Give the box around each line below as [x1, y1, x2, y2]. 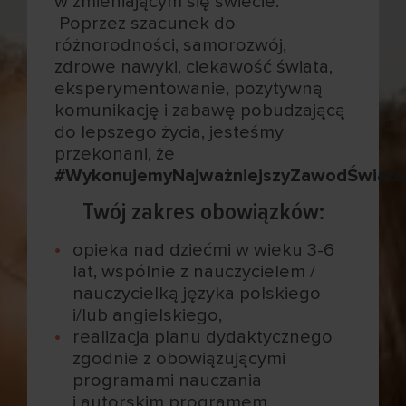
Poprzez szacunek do [54, 14, 236, 33]
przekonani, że [54, 144, 175, 163]
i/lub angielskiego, [72, 305, 223, 324]
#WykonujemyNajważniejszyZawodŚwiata [54, 166, 404, 185]
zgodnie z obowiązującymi [72, 349, 286, 368]
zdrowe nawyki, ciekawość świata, [54, 57, 333, 76]
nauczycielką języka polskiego [72, 284, 322, 303]
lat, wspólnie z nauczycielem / [72, 262, 316, 281]
